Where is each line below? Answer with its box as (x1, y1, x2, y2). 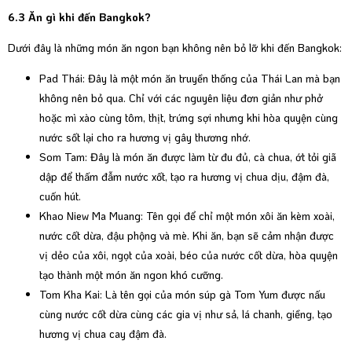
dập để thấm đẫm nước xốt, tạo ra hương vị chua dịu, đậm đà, (39, 169, 329, 185)
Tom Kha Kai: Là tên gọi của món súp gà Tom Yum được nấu (39, 287, 325, 302)
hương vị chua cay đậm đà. (39, 326, 167, 342)
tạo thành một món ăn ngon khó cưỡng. (39, 267, 223, 283)
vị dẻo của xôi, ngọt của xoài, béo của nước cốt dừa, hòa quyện (39, 247, 338, 263)
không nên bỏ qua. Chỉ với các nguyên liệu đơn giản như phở (39, 90, 323, 106)
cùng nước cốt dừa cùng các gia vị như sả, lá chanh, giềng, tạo (39, 306, 332, 322)
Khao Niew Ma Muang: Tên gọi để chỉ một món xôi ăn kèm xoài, (39, 208, 335, 224)
